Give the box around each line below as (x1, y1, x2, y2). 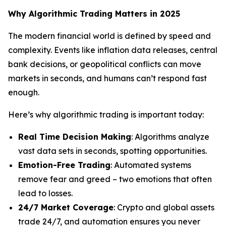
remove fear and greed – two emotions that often (18, 174, 212, 184)
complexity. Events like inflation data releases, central (8, 45, 217, 55)
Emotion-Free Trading (18, 160, 110, 170)
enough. (8, 87, 39, 97)
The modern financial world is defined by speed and (8, 31, 211, 41)
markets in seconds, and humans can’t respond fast (8, 73, 207, 83)
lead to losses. (18, 188, 73, 198)
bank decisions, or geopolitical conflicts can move (8, 59, 201, 69)
